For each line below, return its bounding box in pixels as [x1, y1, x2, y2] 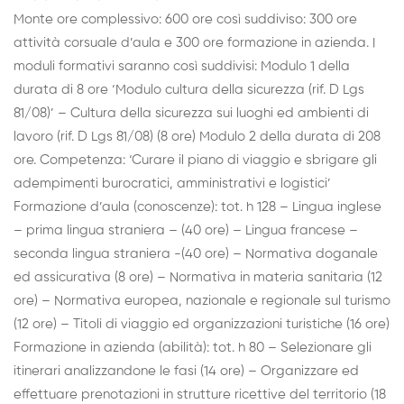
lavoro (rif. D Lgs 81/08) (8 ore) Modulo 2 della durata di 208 [14, 130, 381, 144]
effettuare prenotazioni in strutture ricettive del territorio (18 [14, 388, 386, 402]
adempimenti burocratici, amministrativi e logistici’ [14, 177, 331, 191]
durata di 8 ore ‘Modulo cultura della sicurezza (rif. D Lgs [14, 83, 364, 97]
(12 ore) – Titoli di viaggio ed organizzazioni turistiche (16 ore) [14, 317, 390, 332]
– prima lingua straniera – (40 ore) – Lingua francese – [14, 224, 358, 238]
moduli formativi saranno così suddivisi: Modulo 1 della [14, 60, 350, 74]
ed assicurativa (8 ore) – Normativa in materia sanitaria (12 [14, 271, 382, 285]
